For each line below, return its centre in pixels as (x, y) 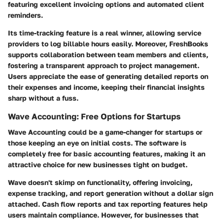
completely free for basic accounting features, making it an (107, 153)
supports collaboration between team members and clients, (108, 54)
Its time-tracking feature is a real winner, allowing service (105, 33)
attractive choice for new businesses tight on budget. (98, 164)
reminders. (25, 15)
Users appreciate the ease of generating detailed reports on (108, 76)
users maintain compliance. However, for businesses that (103, 215)
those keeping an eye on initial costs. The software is (97, 143)
